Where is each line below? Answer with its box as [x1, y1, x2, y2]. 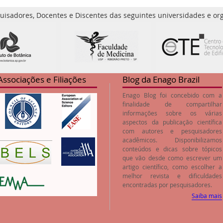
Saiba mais [192, 191, 222, 200]
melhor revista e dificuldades [122, 171, 222, 180]
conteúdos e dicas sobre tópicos [122, 144, 222, 153]
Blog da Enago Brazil [122, 73, 200, 85]
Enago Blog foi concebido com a [122, 91, 222, 99]
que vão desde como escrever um [122, 153, 222, 162]
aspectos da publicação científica [122, 117, 222, 126]
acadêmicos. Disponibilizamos [122, 135, 222, 144]
